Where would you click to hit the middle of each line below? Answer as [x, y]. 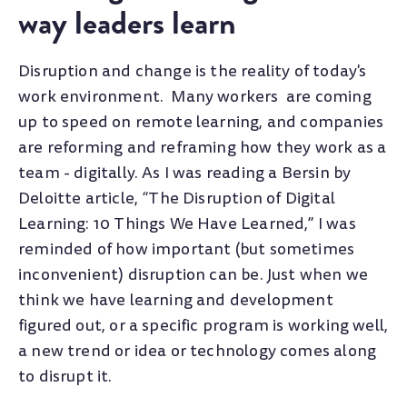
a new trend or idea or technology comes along [198, 351]
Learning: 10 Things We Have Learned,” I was [187, 223]
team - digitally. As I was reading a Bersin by [185, 173]
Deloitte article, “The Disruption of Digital [177, 198]
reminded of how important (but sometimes [187, 249]
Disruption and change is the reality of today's [193, 71]
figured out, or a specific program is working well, [203, 325]
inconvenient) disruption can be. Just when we [194, 274]
